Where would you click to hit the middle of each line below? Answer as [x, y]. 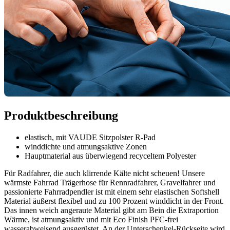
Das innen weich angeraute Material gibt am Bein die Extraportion [111, 210]
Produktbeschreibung [61, 116]
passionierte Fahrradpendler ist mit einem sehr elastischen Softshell [112, 192]
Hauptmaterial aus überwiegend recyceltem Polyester [110, 156]
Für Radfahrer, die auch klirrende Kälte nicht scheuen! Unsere [104, 174]
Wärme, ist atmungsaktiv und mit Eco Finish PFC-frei [91, 220]
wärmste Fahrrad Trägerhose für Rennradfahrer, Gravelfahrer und [110, 183]
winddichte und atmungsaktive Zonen [86, 147]
